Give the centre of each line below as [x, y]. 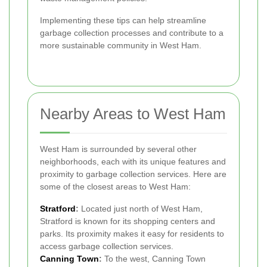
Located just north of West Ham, [141, 209]
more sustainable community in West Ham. [121, 46]
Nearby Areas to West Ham [133, 114]
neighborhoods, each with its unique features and [133, 162]
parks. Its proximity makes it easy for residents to [132, 234]
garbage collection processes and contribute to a [132, 33]
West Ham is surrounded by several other [118, 149]
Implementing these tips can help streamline [123, 21]
